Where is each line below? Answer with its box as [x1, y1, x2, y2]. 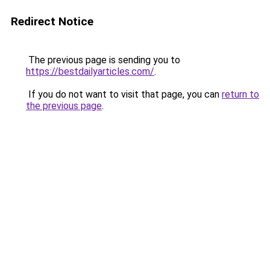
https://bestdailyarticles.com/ [26, 66, 154, 77]
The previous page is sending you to [26, 54, 180, 66]
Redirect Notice [11, 14, 93, 28]
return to [222, 89, 259, 100]
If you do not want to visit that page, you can [26, 89, 222, 100]
